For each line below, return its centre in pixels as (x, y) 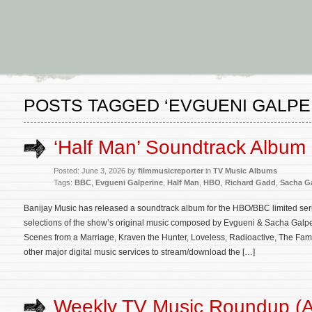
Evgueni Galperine (129, 182)
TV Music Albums (245, 171)
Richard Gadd (250, 182)
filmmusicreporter (171, 171)
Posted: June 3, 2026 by (96, 171)
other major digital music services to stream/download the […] (139, 252)
